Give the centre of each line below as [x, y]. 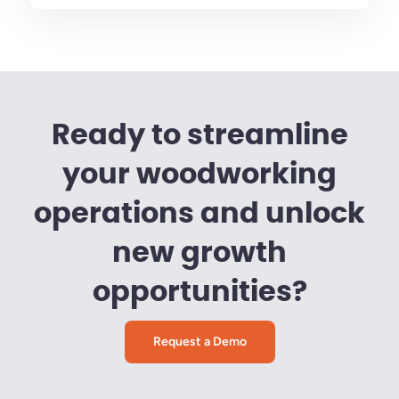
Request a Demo [199, 342]
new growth [199, 253]
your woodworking [199, 175]
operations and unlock [199, 214]
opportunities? [199, 293]
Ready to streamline [199, 136]
